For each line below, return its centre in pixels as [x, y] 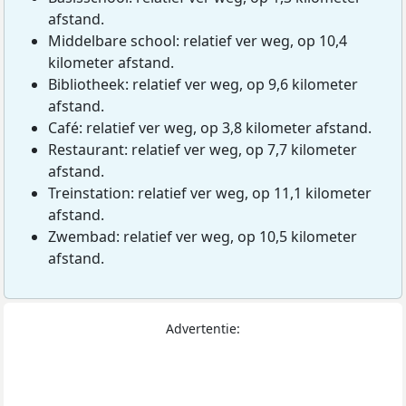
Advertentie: [203, 329]
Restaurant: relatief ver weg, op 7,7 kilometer [203, 150]
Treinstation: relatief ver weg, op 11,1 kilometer [210, 193]
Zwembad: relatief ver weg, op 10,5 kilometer [203, 237]
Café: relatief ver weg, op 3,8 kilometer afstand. [210, 128]
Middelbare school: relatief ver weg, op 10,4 [198, 41]
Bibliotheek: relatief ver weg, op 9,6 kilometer [203, 85]
